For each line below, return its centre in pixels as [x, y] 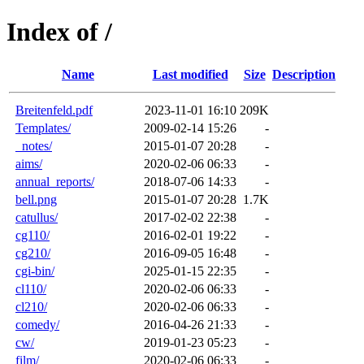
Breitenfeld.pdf [54, 110]
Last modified [190, 74]
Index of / [59, 32]
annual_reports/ [55, 181]
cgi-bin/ [35, 271]
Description [304, 74]
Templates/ [43, 128]
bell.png [36, 199]
